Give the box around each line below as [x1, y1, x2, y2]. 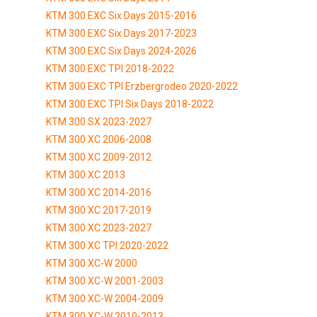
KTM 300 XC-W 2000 [46, 257, 137, 269]
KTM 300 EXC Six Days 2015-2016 [46, 9, 197, 21]
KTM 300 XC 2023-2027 [46, 221, 151, 234]
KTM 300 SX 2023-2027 [46, 115, 151, 127]
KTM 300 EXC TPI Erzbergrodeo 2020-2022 [46, 80, 238, 92]
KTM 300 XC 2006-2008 [46, 133, 151, 145]
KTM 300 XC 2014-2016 [46, 186, 151, 198]
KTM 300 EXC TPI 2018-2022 [46, 62, 174, 74]
